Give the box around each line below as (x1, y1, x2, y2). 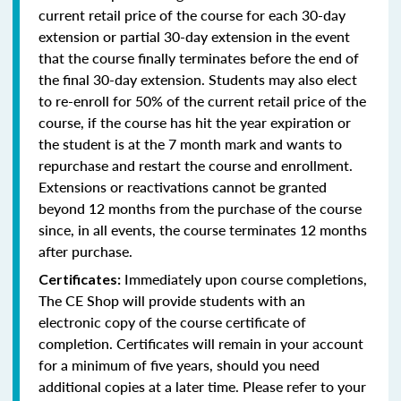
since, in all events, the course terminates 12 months (38, 218, 367, 240)
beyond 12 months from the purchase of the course (38, 197, 362, 218)
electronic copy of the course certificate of (38, 311, 306, 332)
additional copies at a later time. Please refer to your (38, 375, 366, 397)
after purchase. (38, 240, 132, 261)
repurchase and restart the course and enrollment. (38, 154, 353, 175)
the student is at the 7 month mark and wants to (38, 132, 342, 154)
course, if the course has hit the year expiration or (38, 111, 351, 132)
